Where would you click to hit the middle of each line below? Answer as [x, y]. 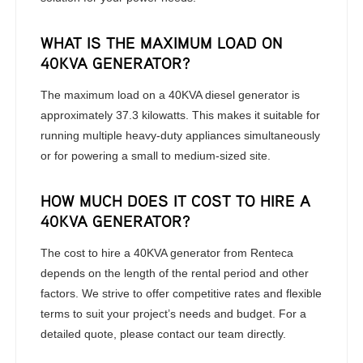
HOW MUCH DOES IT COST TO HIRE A [176, 201]
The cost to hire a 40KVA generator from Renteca [167, 253]
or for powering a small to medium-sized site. [156, 156]
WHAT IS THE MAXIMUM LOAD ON [162, 43]
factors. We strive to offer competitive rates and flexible [181, 293]
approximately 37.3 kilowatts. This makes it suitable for [181, 115]
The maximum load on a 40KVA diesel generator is [171, 95]
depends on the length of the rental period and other [175, 273]
